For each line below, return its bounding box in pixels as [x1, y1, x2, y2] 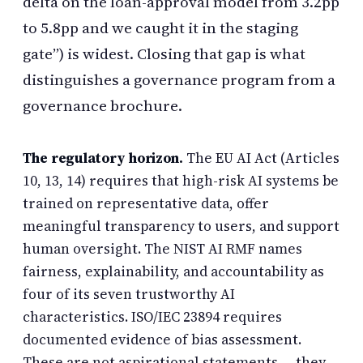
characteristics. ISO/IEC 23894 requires [23, 306, 282, 327]
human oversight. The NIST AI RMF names [23, 238, 302, 258]
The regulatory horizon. [23, 147, 184, 168]
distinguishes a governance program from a [23, 68, 335, 90]
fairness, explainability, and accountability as [23, 261, 324, 281]
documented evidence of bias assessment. [23, 329, 301, 349]
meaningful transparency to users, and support [23, 216, 340, 236]
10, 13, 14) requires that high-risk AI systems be [23, 170, 339, 190]
